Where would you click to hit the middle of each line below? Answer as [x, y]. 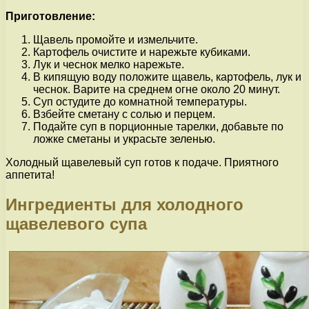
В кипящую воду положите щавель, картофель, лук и [167, 77]
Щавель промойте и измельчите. [116, 40]
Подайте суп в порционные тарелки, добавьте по [158, 127]
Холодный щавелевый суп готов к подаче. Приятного [142, 163]
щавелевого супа [76, 223]
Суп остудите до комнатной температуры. [140, 102]
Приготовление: [50, 17]
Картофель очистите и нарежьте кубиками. [142, 52]
